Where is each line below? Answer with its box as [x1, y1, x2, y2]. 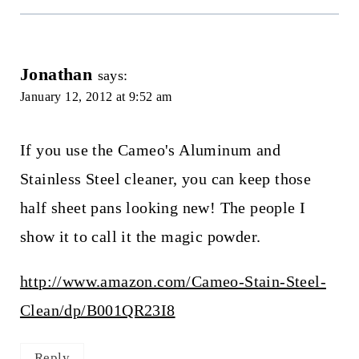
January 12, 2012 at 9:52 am [19, 89, 172, 103]
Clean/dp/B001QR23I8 [19, 301, 175, 319]
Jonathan [19, 63, 93, 84]
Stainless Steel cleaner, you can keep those [19, 169, 312, 188]
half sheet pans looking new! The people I [19, 198, 306, 216]
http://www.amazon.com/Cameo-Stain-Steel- [19, 272, 326, 290]
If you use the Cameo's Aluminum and [19, 140, 280, 159]
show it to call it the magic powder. [19, 227, 261, 245]
